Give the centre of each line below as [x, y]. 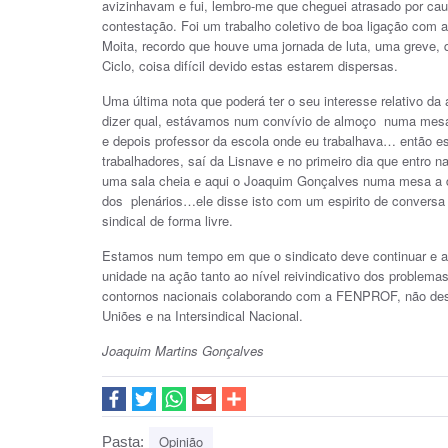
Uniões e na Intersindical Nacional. [202, 315]
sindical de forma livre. [167, 220]
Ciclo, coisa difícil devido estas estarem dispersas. [250, 65]
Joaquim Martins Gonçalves [183, 350]
